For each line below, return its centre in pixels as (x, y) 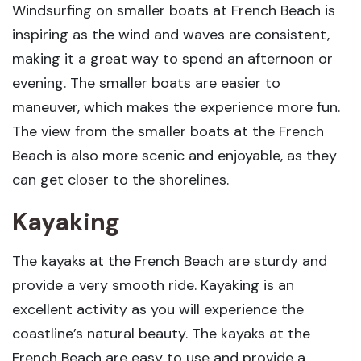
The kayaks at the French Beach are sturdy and (170, 261)
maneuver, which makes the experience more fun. (176, 107)
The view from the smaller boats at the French (168, 131)
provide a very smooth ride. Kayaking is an (153, 285)
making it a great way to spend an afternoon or (172, 59)
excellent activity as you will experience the (158, 309)
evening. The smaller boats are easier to (146, 83)
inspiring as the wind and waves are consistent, (171, 35)
